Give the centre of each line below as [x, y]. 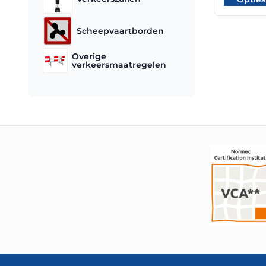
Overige [89, 56]
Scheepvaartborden [120, 31]
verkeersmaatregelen [119, 64]
